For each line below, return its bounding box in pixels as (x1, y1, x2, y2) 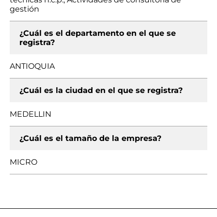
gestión (10, 4, 39, 14)
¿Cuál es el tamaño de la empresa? (19, 134, 161, 143)
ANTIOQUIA (10, 62, 55, 71)
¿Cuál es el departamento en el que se (19, 29, 176, 38)
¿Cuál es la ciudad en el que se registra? (19, 86, 183, 95)
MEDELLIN (10, 109, 51, 119)
